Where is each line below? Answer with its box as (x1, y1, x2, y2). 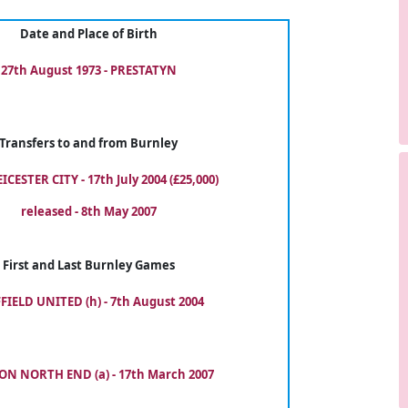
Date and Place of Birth (19, 25, 158, 42)
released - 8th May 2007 (20, 203, 157, 219)
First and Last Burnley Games (2, 257, 175, 273)
